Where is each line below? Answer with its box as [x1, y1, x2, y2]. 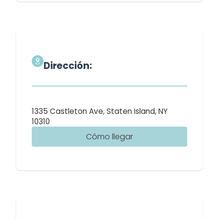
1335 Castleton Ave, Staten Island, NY [32, 106, 168, 116]
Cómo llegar [86, 131, 133, 142]
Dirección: [44, 59, 92, 72]
